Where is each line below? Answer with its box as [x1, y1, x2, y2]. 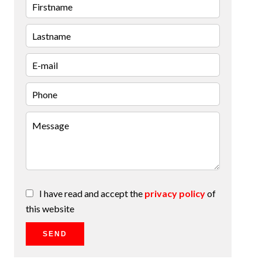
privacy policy [144, 188, 205, 199]
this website [26, 203, 74, 215]
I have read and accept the [39, 188, 144, 199]
